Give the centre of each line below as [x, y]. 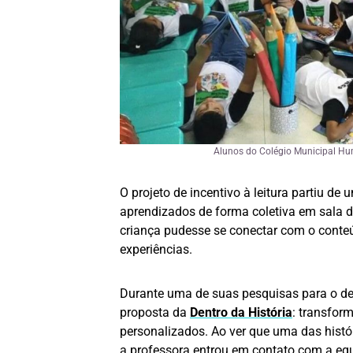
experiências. [156, 250]
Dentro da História [241, 313]
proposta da [155, 313]
